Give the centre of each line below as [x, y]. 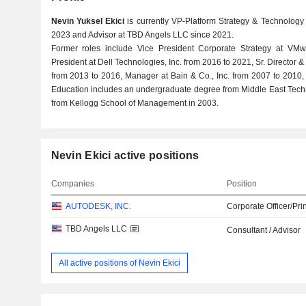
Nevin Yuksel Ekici [88, 21]
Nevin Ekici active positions [125, 155]
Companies [72, 184]
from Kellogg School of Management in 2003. [135, 103]
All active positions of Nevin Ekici [119, 263]
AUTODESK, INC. [98, 206]
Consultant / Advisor [264, 230]
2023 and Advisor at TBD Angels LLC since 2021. [142, 35]
